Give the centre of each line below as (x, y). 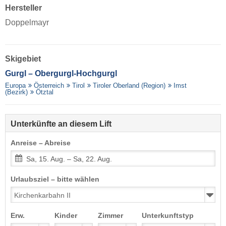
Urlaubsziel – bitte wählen (55, 180)
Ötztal (45, 92)
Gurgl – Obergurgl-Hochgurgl (61, 74)
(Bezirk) (16, 92)
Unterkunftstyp (167, 216)
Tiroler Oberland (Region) (129, 86)
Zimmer (111, 216)
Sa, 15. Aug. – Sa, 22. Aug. (69, 159)
